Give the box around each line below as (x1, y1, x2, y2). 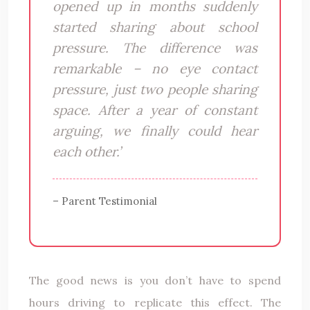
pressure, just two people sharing (53, 80, 257, 98)
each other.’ (53, 143, 120, 160)
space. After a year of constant (53, 101, 257, 118)
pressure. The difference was (53, 39, 257, 56)
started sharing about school (53, 18, 257, 35)
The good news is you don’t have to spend (29, 273, 281, 287)
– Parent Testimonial (53, 194, 157, 208)
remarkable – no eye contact (53, 60, 257, 77)
